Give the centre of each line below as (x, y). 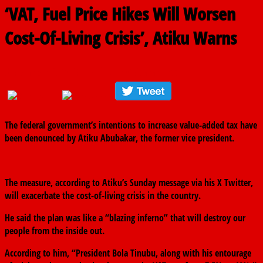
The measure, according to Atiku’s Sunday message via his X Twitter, (129, 183)
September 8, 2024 (42, 72)
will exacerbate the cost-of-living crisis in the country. (103, 196)
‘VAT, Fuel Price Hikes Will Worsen (120, 14)
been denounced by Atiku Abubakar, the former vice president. (119, 138)
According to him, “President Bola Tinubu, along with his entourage (128, 253)
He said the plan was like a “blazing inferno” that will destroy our (125, 218)
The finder (103, 72)
